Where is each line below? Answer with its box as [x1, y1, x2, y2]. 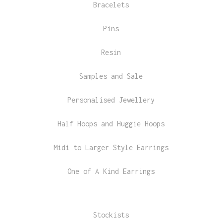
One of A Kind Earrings [67, 167, 155, 175]
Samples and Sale [79, 72, 143, 80]
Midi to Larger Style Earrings [54, 143, 168, 152]
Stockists [93, 211, 129, 219]
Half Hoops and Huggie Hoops [57, 119, 165, 128]
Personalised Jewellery [67, 96, 155, 104]
